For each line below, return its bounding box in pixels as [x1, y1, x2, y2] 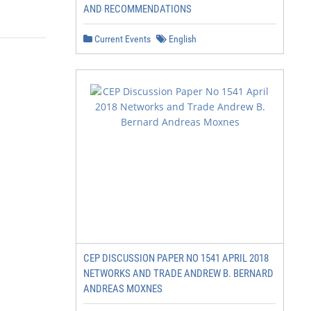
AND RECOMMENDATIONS [83, 3, 192, 15]
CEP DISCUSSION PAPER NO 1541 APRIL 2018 [83, 252, 269, 264]
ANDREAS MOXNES [83, 283, 162, 295]
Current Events [92, 33, 151, 44]
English [167, 33, 196, 44]
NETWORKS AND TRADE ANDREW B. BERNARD [83, 267, 274, 280]
